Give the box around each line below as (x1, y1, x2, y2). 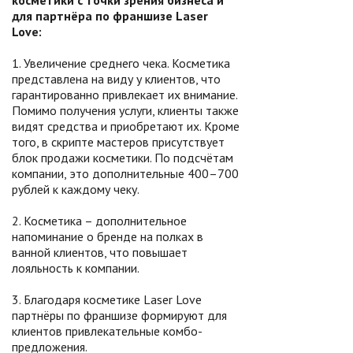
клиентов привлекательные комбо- (12, 323, 203, 339)
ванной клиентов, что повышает (12, 244, 188, 260)
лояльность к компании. (12, 260, 139, 276)
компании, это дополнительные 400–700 (12, 165, 239, 181)
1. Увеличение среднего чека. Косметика (12, 55, 230, 71)
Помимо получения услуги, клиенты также (12, 102, 239, 118)
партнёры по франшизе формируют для (12, 307, 227, 323)
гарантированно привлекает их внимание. (12, 87, 237, 102)
